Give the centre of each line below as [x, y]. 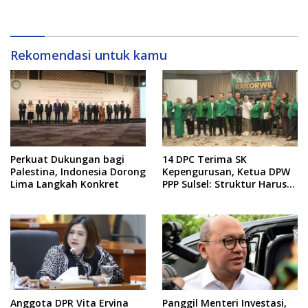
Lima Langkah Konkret [65, 184]
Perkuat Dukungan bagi [67, 159]
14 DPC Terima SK [205, 159]
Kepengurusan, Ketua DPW [226, 171]
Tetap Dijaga [194, 16]
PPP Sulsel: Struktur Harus [224, 184]
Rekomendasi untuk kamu [89, 55]
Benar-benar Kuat [206, 196]
